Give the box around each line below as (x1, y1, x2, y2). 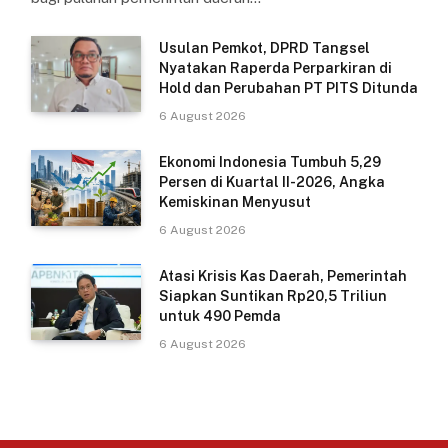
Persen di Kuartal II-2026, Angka (159, 173, 385, 190)
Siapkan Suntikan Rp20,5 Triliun (159, 287, 387, 304)
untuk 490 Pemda (159, 307, 281, 324)
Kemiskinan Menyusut (159, 193, 311, 210)
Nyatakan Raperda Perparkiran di (159, 59, 392, 76)
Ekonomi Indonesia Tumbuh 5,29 (159, 153, 381, 170)
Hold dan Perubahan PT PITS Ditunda (159, 79, 418, 96)
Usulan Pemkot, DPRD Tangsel (159, 39, 370, 56)
